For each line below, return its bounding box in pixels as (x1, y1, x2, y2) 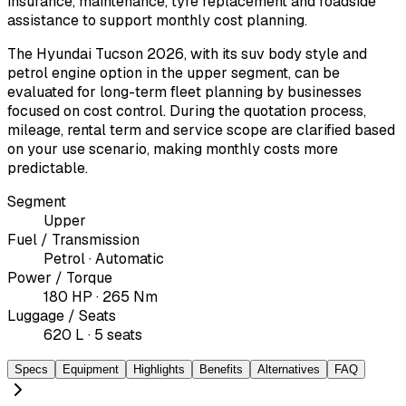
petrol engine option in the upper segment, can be (7, 63, 340, 82)
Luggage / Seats (7, 305, 116, 325)
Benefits (199, 362, 243, 376)
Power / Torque (7, 267, 112, 287)
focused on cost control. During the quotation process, (7, 101, 366, 121)
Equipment (63, 362, 119, 376)
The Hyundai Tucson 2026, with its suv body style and (7, 43, 367, 63)
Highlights (133, 362, 185, 376)
